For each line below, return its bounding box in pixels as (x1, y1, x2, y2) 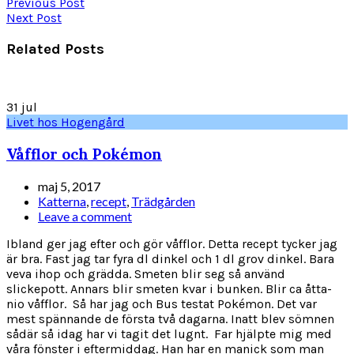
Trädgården (131, 193, 195, 209)
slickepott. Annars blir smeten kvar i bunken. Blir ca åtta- (6, 281, 332, 296)
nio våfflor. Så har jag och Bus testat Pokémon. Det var (6, 296, 317, 311)
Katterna (38, 193, 86, 209)
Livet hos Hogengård (6, 115, 125, 130)
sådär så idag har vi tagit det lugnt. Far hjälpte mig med (6, 326, 332, 341)
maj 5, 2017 (38, 178, 100, 194)
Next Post (6, 10, 62, 26)
